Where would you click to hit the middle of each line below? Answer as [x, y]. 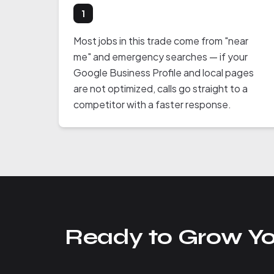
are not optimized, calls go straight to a [161, 88]
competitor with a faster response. [152, 104]
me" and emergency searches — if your [161, 57]
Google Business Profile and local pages [164, 72]
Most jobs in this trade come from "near [161, 41]
